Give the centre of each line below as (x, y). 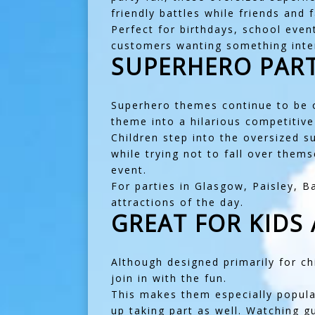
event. (129, 170)
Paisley (273, 186)
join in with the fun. (169, 278)
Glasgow (219, 186)
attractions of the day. (177, 202)
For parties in (153, 186)
